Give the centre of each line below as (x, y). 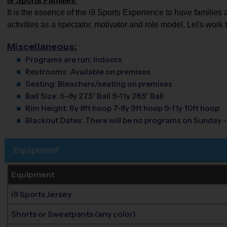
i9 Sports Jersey (42, 194)
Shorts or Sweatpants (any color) (74, 214)
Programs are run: (58, 60)
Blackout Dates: (54, 120)
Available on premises (110, 72)
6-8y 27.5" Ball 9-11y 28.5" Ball (111, 96)
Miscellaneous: (42, 47)
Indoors (107, 60)
